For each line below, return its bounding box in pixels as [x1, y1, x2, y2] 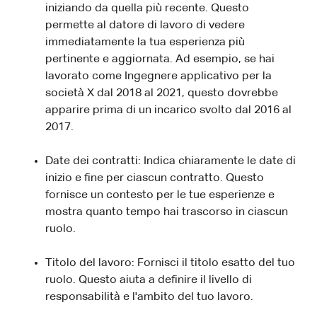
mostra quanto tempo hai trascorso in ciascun [45, 206, 288, 218]
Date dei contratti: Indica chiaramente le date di [45, 155, 296, 167]
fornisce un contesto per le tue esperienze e [45, 189, 275, 201]
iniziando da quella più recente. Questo [45, 2, 249, 14]
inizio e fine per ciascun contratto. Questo [45, 172, 264, 184]
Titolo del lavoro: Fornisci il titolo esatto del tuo [45, 257, 295, 269]
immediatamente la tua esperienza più [45, 36, 245, 48]
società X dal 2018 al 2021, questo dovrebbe [45, 87, 278, 99]
